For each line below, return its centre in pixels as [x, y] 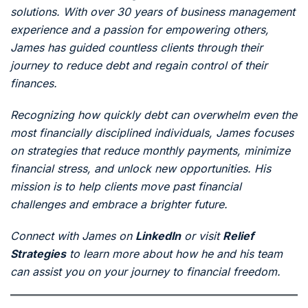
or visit [202, 236]
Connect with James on [73, 236]
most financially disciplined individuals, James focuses [152, 133]
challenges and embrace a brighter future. [119, 204]
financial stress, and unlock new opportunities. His [141, 168]
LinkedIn [158, 236]
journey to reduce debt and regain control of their [139, 65]
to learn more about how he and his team [174, 254]
